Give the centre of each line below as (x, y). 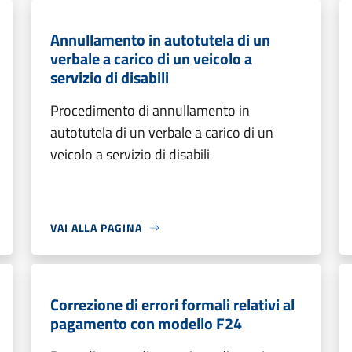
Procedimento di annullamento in (150, 110)
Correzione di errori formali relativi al (172, 304)
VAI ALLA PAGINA (96, 227)
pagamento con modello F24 (146, 323)
